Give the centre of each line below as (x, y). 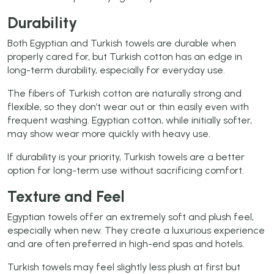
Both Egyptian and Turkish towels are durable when (122, 43)
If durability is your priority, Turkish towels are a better (126, 157)
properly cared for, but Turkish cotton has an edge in (125, 57)
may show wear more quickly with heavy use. (109, 134)
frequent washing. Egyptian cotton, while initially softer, (130, 120)
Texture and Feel (66, 197)
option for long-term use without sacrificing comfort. (126, 171)
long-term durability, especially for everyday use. (116, 70)
